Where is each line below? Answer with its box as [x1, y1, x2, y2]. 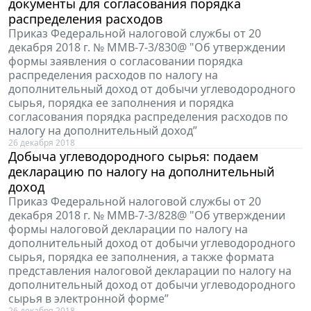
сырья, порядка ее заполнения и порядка [8, 95, 234, 111]
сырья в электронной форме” [8, 291, 169, 307]
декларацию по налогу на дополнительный [8, 163, 275, 180]
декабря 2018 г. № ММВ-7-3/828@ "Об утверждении [8, 208, 285, 224]
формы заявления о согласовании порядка [8, 53, 243, 69]
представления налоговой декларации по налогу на [8, 263, 292, 279]
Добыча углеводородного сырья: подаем [8, 148, 258, 165]
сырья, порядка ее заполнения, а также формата [8, 249, 274, 265]
